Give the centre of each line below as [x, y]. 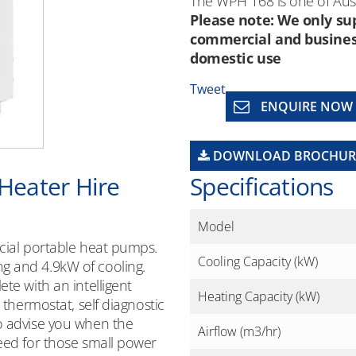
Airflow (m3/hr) [239, 331]
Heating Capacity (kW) [259, 296]
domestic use [236, 58]
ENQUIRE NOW [305, 106]
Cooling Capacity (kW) [258, 261]
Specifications [262, 186]
